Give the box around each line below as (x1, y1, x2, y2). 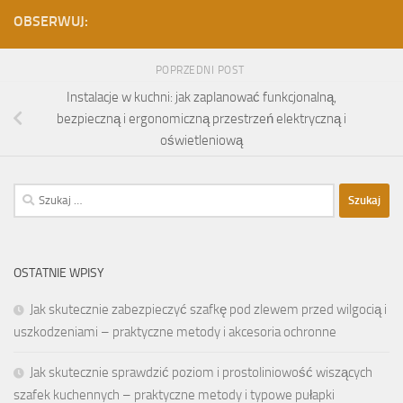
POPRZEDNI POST (155, 63, 248, 76)
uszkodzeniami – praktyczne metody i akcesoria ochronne (13, 323, 336, 340)
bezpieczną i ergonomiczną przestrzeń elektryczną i (57, 110, 346, 127)
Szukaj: (13, 184, 51, 201)
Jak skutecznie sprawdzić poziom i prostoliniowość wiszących (30, 363, 372, 381)
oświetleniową (160, 131, 243, 148)
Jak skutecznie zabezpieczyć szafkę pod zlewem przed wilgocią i (30, 300, 387, 318)
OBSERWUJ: (13, 12, 88, 30)
